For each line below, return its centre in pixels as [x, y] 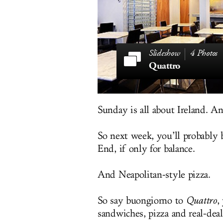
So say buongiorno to [142, 201]
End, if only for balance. [146, 149]
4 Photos [204, 53]
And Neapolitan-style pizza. [154, 175]
